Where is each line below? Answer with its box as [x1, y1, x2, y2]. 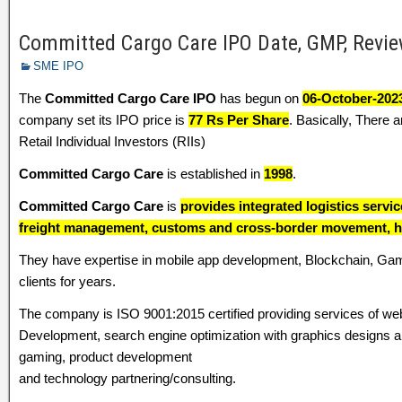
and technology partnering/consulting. [19, 371, 236, 386]
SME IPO [33, 59, 83, 73]
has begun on [216, 91, 302, 106]
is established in [163, 166, 264, 181]
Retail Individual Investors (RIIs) [19, 134, 205, 149]
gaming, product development [19, 349, 192, 364]
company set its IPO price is [19, 112, 188, 127]
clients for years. [19, 274, 116, 289]
